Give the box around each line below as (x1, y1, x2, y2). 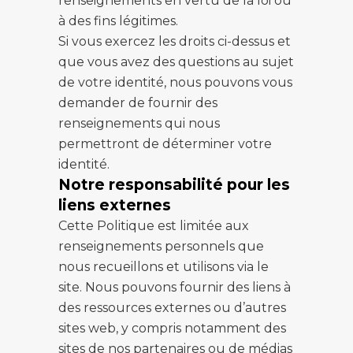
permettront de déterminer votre (58, 136, 272, 151)
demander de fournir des (58, 95, 217, 110)
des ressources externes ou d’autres (58, 300, 286, 315)
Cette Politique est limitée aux (58, 218, 249, 233)
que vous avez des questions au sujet (58, 54, 294, 69)
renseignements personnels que (58, 239, 264, 254)
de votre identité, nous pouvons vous (58, 75, 292, 90)
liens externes (58, 196, 175, 214)
